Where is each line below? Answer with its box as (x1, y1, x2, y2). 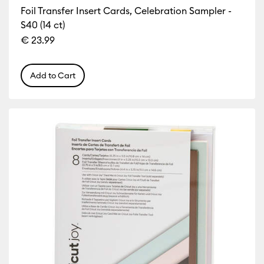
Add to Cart (30, 70, 76, 81)
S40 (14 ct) (21, 19, 65, 31)
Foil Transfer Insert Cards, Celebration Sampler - (21, 5, 232, 17)
